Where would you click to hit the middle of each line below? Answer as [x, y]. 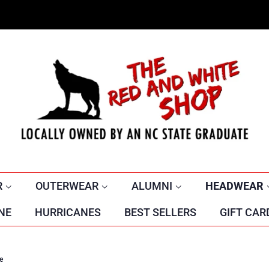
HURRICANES [68, 212]
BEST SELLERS [160, 212]
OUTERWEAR [68, 186]
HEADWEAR [235, 186]
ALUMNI [153, 186]
